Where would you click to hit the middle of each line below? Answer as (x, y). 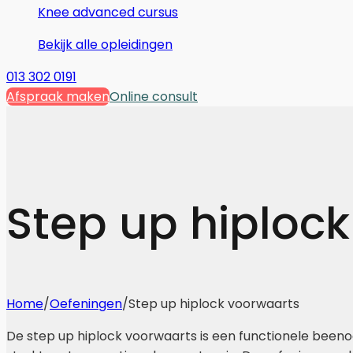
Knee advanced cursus (108, 12)
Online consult (154, 97)
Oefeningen (86, 303)
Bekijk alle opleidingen (105, 45)
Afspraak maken (58, 97)
